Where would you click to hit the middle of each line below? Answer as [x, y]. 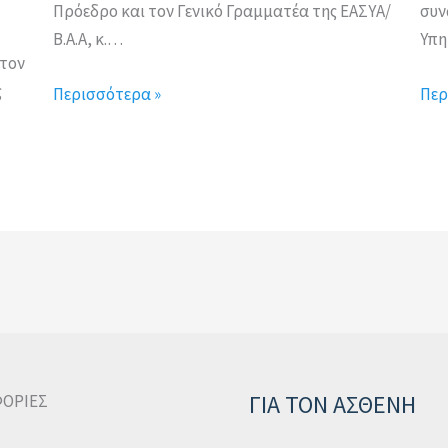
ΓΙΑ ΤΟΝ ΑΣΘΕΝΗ [332, 404]
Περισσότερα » [107, 94]
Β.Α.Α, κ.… [88, 39]
